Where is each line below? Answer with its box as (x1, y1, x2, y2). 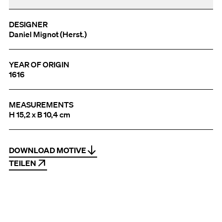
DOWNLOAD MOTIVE (9, 145, 86, 156)
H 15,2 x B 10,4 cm (9, 110, 70, 120)
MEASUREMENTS (9, 100, 73, 110)
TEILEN (9, 158, 36, 168)
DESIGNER (9, 19, 48, 30)
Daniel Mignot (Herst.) (9, 29, 87, 40)
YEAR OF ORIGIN (9, 59, 69, 70)
